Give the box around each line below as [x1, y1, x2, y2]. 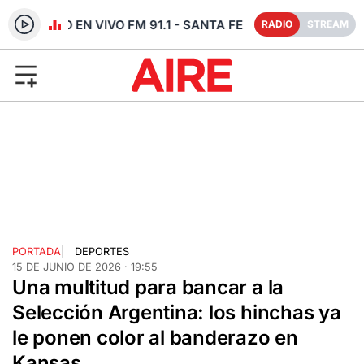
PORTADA [12, 245, 61, 258]
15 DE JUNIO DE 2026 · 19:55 [12, 260, 158, 273]
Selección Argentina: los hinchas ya [12, 300, 341, 324]
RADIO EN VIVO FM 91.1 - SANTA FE [26, 17, 239, 32]
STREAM [307, 18, 349, 30]
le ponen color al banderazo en [12, 325, 298, 349]
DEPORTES [74, 245, 129, 258]
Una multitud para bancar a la [12, 275, 284, 299]
